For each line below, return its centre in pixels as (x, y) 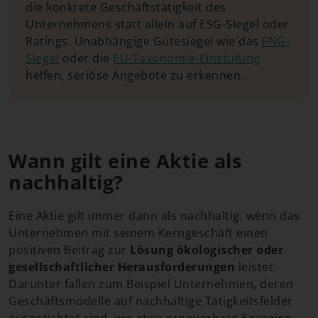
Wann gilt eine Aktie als (125, 160)
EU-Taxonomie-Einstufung (187, 58)
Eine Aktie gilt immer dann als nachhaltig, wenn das (154, 215)
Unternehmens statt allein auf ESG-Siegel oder (158, 24)
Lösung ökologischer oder (207, 250)
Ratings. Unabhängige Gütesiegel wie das (144, 41)
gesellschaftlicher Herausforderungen (122, 267)
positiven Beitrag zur (69, 250)
